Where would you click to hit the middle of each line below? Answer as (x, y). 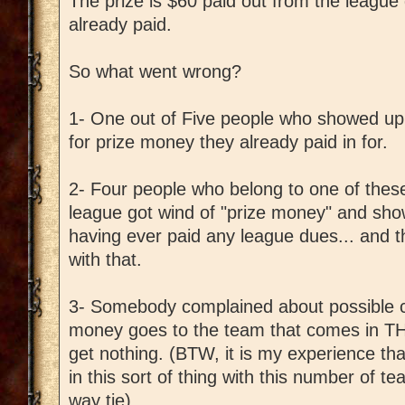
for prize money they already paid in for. (228, 142)
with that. (105, 260)
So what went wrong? (155, 72)
